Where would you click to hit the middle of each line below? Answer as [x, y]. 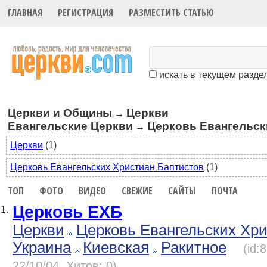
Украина [42, 248]
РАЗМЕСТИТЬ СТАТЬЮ [172, 13]
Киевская [116, 248]
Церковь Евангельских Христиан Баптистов [107, 167]
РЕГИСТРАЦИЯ [86, 13]
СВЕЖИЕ [137, 190]
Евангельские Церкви [71, 126]
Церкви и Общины [60, 113]
